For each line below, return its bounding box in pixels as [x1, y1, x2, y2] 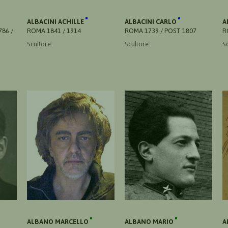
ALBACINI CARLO [125, 17, 178, 25]
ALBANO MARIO [125, 217, 175, 225]
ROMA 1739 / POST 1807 [125, 26, 196, 35]
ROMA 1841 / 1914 [27, 26, 81, 35]
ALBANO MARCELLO [27, 217, 90, 225]
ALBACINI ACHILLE [27, 17, 85, 25]
